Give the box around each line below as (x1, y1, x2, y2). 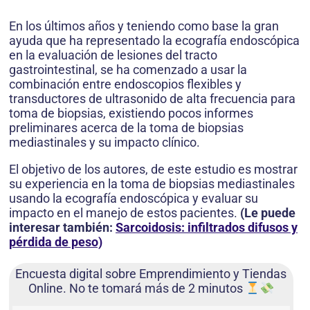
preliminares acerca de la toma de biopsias (9, 120, 244, 136)
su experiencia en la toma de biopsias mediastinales (9, 176, 295, 192)
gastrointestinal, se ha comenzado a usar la (9, 62, 247, 77)
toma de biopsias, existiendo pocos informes (9, 106, 253, 121)
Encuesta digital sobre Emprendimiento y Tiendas (15, 266, 287, 282)
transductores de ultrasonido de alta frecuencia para (9, 91, 295, 107)
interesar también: (9, 220, 116, 235)
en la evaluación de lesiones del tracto (9, 48, 217, 63)
